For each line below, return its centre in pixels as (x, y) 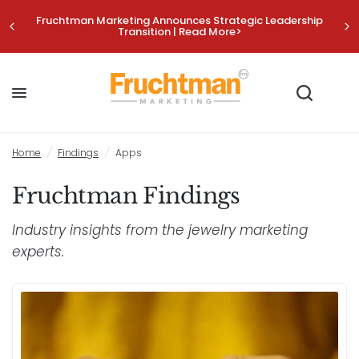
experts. (38, 252)
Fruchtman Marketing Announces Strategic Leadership (179, 20)
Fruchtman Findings (126, 196)
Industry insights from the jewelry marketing (160, 230)
